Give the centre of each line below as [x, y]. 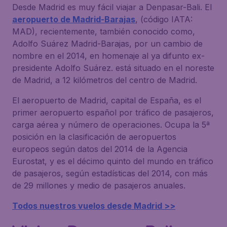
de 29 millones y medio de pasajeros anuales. [99, 185]
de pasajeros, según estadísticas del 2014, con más [110, 173]
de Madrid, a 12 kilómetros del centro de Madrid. [105, 80]
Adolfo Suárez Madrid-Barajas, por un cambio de [107, 44]
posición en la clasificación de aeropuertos [94, 137]
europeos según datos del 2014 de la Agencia [100, 149]
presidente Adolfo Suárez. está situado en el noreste [113, 68]
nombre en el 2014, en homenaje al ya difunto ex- [108, 56]
